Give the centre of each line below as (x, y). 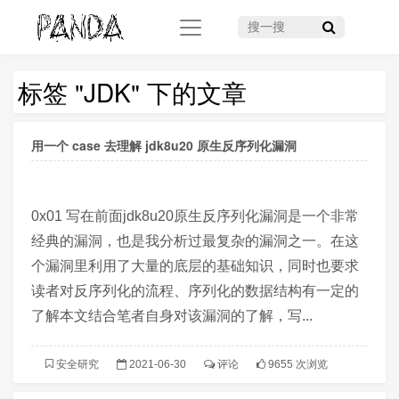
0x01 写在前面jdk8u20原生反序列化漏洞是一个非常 (195, 216)
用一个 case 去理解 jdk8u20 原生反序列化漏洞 (164, 145)
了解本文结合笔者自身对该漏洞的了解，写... (172, 316)
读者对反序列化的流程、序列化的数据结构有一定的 (195, 291)
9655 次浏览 (297, 365)
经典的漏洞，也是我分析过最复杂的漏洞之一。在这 (195, 241)
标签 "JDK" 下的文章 (132, 92)
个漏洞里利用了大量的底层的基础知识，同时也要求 (195, 266)
